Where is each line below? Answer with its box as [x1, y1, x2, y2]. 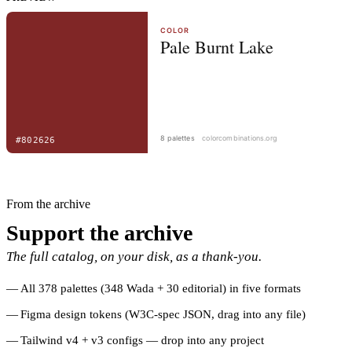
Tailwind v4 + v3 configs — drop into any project [20, 333, 264, 346]
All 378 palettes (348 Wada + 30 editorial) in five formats [20, 281, 301, 295]
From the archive [6, 196, 90, 211]
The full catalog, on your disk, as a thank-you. [6, 248, 262, 264]
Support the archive [6, 220, 192, 245]
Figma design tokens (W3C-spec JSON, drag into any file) [20, 307, 306, 321]
